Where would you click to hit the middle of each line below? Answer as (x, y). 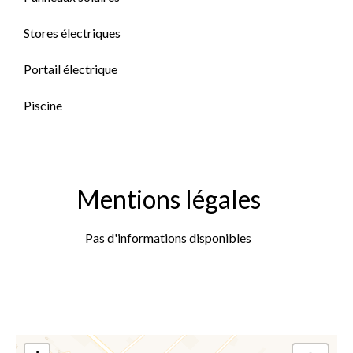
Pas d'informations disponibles (169, 238)
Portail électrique (71, 69)
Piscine (43, 105)
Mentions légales (169, 199)
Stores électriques (72, 33)
